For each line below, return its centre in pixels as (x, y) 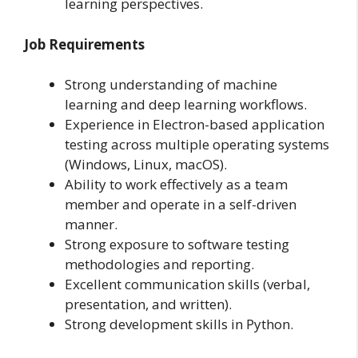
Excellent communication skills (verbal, (187, 284)
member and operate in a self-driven (181, 205)
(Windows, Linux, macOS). (146, 165)
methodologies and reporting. (159, 265)
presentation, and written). (148, 304)
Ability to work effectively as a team (176, 185)
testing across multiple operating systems (197, 145)
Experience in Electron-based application (195, 125)
